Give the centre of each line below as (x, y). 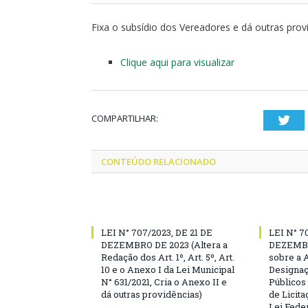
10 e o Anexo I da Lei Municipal (168, 269)
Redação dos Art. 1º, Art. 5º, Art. (168, 257)
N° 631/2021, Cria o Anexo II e (164, 282)
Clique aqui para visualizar (177, 62)
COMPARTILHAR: (125, 118)
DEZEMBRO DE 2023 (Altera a (164, 244)
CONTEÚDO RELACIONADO (158, 161)
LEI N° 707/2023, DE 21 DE (157, 232)
